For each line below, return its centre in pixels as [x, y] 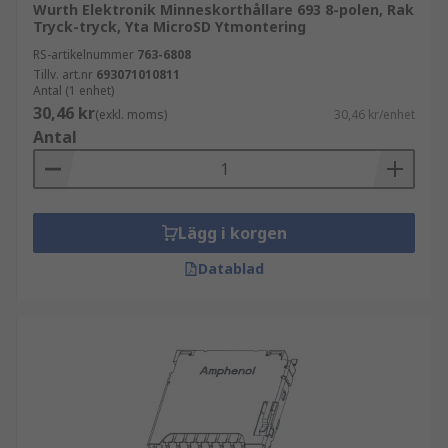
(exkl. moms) [131, 114]
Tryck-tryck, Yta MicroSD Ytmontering [169, 26]
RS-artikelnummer [83, 54]
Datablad [231, 268]
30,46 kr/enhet [374, 114]
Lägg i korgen [232, 233]
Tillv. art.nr [63, 74]
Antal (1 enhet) [73, 90]
